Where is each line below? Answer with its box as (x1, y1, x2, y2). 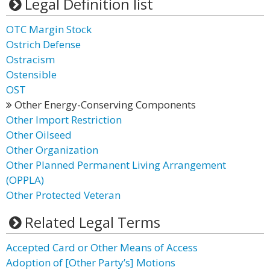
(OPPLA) (6, 173, 44, 187)
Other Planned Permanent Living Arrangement (6, 158, 226, 172)
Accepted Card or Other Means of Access (6, 240, 198, 254)
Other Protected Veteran (6, 188, 121, 202)
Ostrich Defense (6, 37, 81, 51)
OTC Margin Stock (6, 22, 92, 36)
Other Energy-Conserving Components (12, 98, 196, 111)
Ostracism (6, 52, 55, 66)
